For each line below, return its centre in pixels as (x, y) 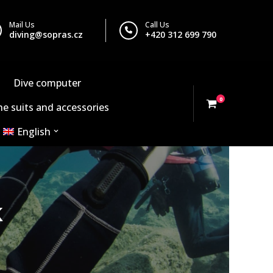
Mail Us (22, 25)
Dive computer (47, 83)
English (34, 131)
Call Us (157, 25)
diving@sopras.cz (46, 34)
